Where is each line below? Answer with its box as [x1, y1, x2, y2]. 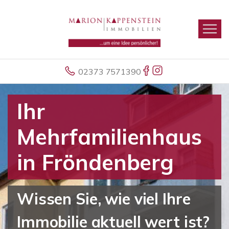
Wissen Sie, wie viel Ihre [17, 189, 191, 209]
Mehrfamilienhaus [17, 123, 202, 150]
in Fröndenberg [17, 149, 174, 176]
